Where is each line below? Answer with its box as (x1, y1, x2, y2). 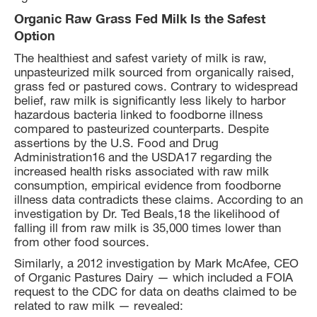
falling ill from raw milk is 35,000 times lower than (14, 220, 281, 235)
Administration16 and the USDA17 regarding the (14, 149, 272, 164)
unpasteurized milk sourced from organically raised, (14, 64, 294, 79)
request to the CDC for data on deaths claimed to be (14, 284, 296, 299)
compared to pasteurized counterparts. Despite (14, 121, 269, 136)
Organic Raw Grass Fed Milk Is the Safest (14, 10, 265, 26)
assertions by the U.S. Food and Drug (14, 135, 219, 150)
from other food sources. (14, 234, 149, 249)
